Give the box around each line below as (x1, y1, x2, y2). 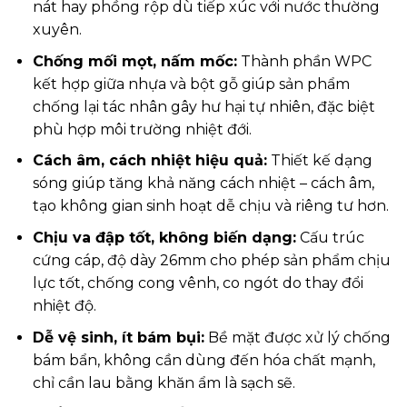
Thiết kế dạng (266, 152, 372, 170)
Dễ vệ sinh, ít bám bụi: (32, 328, 204, 346)
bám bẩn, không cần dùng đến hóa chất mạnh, (32, 351, 375, 369)
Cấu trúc (295, 229, 364, 247)
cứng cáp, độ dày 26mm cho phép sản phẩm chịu (32, 252, 391, 270)
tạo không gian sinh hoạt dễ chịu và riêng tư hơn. (32, 197, 389, 215)
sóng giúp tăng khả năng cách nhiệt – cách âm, (32, 174, 374, 193)
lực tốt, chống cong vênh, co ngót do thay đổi (32, 274, 363, 293)
